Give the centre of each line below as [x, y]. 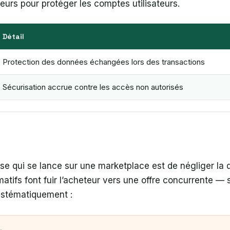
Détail [13, 36]
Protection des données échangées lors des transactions [104, 62]
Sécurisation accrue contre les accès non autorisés [93, 87]
